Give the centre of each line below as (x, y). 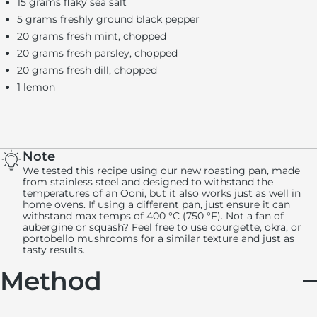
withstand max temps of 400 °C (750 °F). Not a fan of (153, 216)
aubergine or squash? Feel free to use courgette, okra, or (162, 227)
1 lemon (36, 87)
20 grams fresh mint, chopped (92, 36)
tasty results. (55, 250)
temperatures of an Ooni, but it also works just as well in (162, 193)
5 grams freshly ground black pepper (108, 19)
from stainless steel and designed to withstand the (148, 182)
